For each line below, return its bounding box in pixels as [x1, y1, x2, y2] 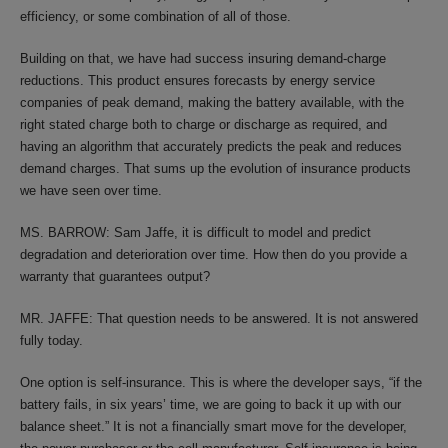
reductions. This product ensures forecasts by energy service [20, 73, 375, 88]
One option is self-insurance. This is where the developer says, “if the [20, 375, 422, 390]
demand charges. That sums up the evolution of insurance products [20, 161, 411, 176]
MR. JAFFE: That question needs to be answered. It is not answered [20, 311, 418, 326]
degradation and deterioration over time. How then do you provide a [20, 247, 407, 262]
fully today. [20, 333, 83, 348]
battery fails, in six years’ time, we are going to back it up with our [20, 397, 401, 412]
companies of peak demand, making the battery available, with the [20, 95, 404, 110]
